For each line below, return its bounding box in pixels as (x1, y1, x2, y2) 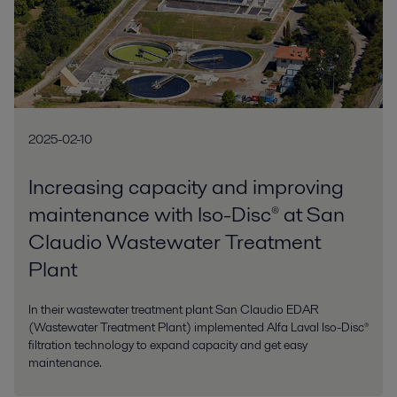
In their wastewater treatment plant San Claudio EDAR (28, 300, 319, 319)
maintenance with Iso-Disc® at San (28, 199, 345, 230)
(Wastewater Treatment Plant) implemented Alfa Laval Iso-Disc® (28, 318, 369, 337)
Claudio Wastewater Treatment (28, 227, 321, 257)
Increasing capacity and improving (28, 172, 344, 202)
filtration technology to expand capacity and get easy (28, 336, 307, 354)
